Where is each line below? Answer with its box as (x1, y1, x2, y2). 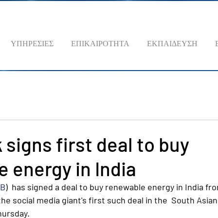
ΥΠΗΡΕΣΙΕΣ (11, 38, 54, 48)
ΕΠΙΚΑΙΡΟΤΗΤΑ (71, 38, 129, 48)
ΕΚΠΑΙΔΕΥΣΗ (147, 38, 198, 48)
